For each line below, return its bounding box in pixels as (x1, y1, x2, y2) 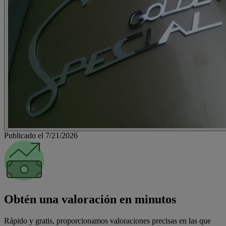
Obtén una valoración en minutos (4, 192, 176, 206)
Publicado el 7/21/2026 (4, 131, 78, 140)
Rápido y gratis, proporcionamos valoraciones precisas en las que (4, 216, 211, 225)
